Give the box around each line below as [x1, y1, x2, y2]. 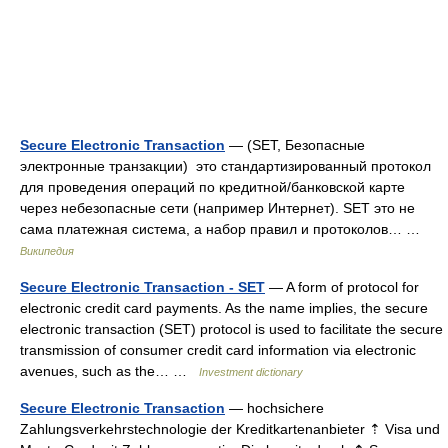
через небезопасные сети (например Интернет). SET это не [20, 200, 415, 216]
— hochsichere [225, 400, 324, 416]
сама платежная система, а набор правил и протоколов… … [20, 221, 428, 237]
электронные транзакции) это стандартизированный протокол [20, 158, 431, 174]
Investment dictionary [199, 366, 303, 378]
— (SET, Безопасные [225, 137, 365, 153]
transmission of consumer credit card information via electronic [20, 342, 416, 358]
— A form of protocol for [265, 279, 419, 295]
